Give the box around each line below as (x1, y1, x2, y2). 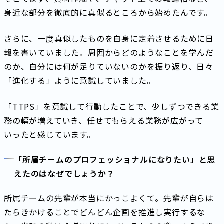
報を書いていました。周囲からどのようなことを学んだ (4, 46, 214, 59)
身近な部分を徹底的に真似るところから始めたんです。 (4, 6, 212, 19)
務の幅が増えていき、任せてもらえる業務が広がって (4, 114, 204, 127)
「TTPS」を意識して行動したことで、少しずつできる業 (4, 100, 219, 113)
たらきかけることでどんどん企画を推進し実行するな (4, 205, 206, 218)
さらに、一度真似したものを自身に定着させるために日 (4, 32, 214, 45)
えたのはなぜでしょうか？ (14, 167, 115, 179)
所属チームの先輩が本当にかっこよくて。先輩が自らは (4, 191, 214, 204)
